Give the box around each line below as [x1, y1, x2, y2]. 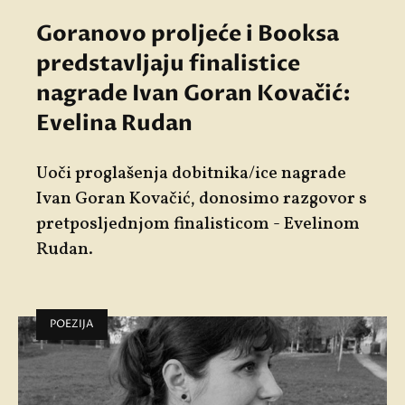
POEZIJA [50, 316, 94, 332]
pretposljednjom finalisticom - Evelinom [36, 212, 360, 236]
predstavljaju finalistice [36, 48, 300, 79]
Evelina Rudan [36, 108, 193, 138]
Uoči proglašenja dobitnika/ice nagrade [36, 161, 346, 185]
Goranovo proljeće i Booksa [36, 18, 339, 49]
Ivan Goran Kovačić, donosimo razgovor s [36, 186, 367, 211]
